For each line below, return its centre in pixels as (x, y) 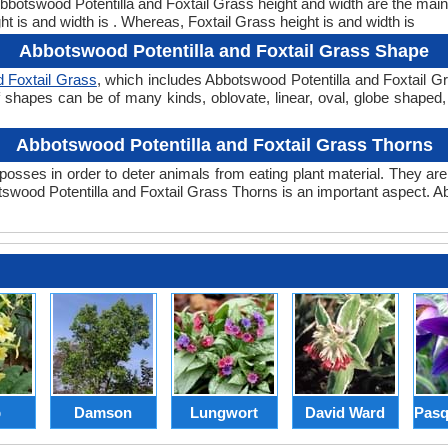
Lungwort (224, 412)
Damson (103, 412)
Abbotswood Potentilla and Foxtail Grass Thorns (224, 145)
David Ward (345, 412)
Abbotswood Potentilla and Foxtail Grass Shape (224, 51)
